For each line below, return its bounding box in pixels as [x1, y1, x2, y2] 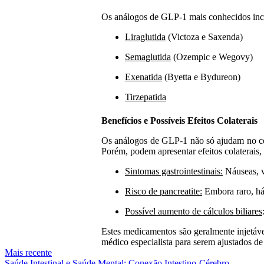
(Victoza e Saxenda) [166, 32, 243, 42]
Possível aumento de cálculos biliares [125, 206, 262, 216]
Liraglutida [125, 32, 166, 42]
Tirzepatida [125, 92, 166, 103]
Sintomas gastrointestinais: [125, 166, 223, 176]
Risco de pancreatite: [125, 186, 202, 196]
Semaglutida [125, 52, 171, 62]
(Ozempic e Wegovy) [171, 52, 253, 62]
